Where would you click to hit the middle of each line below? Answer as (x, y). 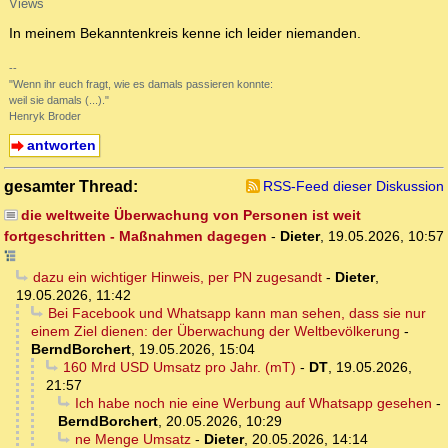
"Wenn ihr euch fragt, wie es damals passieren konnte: (141, 84)
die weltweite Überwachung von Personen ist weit (190, 215)
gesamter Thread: (71, 186)
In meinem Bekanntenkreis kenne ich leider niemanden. (185, 33)
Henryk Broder (45, 116)
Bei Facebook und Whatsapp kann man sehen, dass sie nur (236, 313)
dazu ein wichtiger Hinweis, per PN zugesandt (177, 277)
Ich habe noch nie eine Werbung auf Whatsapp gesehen (253, 403)
